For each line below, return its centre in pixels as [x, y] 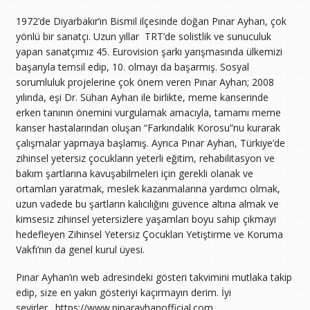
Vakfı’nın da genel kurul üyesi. [80, 249]
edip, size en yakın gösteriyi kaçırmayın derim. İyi [123, 292]
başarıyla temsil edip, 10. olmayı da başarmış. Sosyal [132, 66]
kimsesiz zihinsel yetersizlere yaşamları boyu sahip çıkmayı [146, 219]
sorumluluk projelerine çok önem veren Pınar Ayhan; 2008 [145, 82]
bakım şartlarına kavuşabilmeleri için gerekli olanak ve [134, 173]
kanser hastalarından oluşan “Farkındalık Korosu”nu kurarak [148, 127]
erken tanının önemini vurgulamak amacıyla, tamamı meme [148, 112]
